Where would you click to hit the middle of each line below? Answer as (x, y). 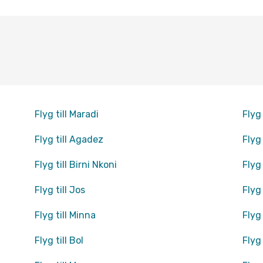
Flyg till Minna (65, 215)
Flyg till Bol (59, 240)
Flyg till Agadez (69, 139)
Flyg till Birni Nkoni (75, 165)
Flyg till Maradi (66, 114)
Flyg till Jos (60, 190)
